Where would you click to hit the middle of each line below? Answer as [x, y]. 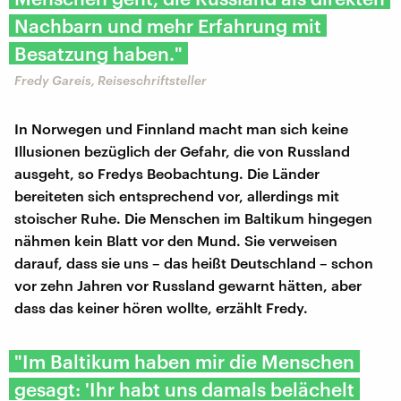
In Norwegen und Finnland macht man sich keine [181, 128]
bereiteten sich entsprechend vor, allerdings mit [177, 195]
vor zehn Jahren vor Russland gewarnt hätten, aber [188, 285]
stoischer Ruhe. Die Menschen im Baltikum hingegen [193, 218]
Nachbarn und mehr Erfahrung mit [168, 25]
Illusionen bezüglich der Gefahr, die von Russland [182, 150]
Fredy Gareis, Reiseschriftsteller [111, 80]
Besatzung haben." [98, 53]
